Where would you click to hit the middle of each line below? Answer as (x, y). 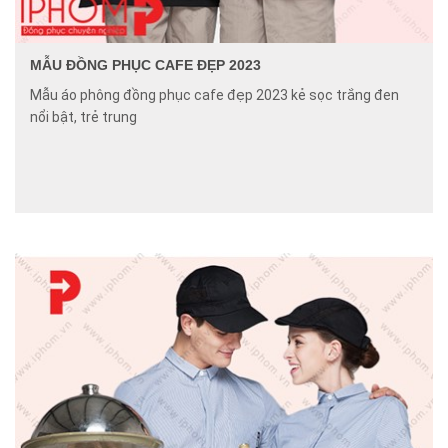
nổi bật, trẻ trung (83, 117)
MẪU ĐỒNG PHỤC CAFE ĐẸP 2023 (145, 65)
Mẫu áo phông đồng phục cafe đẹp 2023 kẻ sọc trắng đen (214, 95)
